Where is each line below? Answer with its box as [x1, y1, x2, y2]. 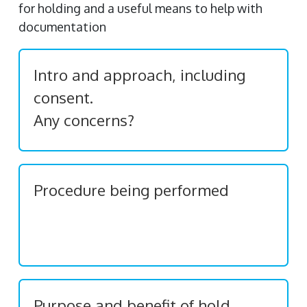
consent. [34, 88, 93, 107]
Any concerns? [34, 110, 134, 130]
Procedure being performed [34, 180, 229, 199]
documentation [19, 19, 106, 34]
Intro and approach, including [34, 65, 245, 84]
